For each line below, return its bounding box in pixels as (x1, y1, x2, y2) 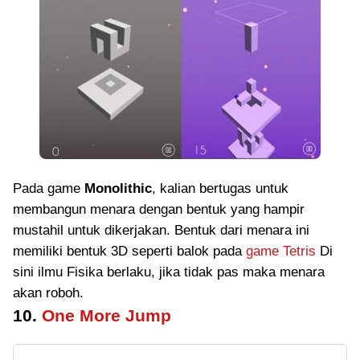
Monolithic (84, 181, 152, 196)
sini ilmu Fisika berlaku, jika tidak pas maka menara (13, 264, 325, 280)
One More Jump (42, 306, 171, 325)
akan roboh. (13, 285, 84, 301)
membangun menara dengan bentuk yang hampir (13, 202, 305, 217)
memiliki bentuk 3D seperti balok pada (13, 243, 246, 259)
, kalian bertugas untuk (152, 181, 288, 196)
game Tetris (246, 243, 316, 259)
